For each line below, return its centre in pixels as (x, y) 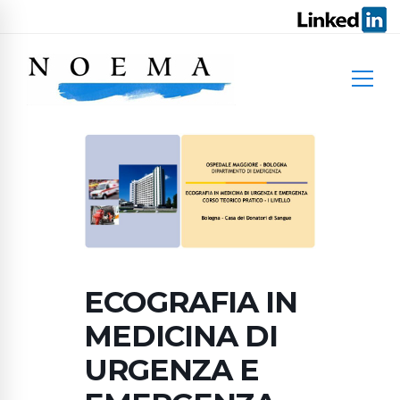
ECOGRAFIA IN (191, 302)
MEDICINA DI (181, 336)
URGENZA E (171, 370)
